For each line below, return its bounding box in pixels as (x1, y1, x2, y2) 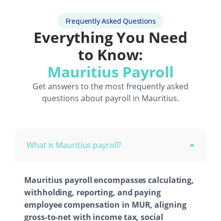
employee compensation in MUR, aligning (24, 199, 186, 211)
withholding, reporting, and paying (24, 187, 161, 198)
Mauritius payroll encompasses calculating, (24, 175, 194, 186)
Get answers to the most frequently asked (33, 81, 188, 92)
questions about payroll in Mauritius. (42, 93, 179, 104)
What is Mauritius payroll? (27, 140, 122, 151)
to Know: (77, 44, 144, 65)
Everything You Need (34, 27, 187, 48)
